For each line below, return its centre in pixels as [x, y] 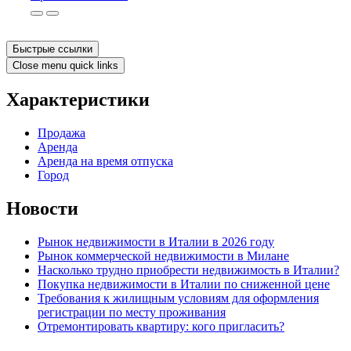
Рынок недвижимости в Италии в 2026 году [156, 241]
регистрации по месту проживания [132, 312]
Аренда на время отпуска [105, 161]
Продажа [62, 133]
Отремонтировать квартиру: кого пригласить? [161, 326]
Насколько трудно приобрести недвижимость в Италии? [188, 270]
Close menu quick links [65, 66]
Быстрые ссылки [52, 49]
